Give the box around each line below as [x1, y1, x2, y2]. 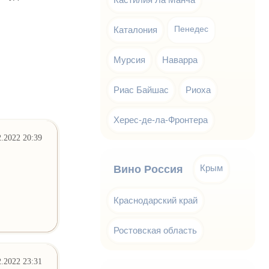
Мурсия [113, 55, 146, 65]
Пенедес [174, 25, 209, 34]
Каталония [113, 25, 158, 35]
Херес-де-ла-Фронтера [113, 115, 208, 125]
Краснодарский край [113, 195, 198, 205]
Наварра [162, 55, 198, 65]
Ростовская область [113, 225, 198, 235]
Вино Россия [113, 163, 184, 175]
